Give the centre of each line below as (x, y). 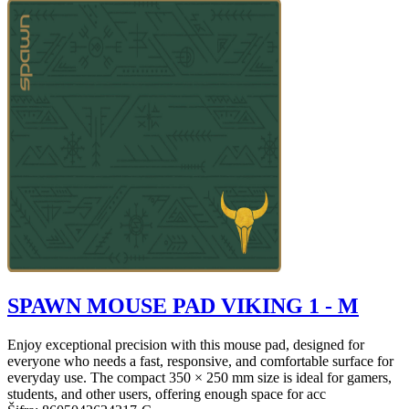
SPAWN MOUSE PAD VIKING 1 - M (183, 305)
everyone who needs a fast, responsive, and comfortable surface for (200, 361)
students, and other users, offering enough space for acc (167, 393)
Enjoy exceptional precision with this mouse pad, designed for (186, 344)
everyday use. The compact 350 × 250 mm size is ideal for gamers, (199, 377)
